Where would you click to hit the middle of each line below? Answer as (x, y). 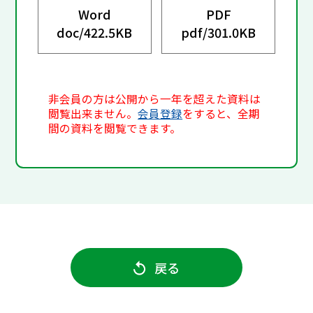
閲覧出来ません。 (93, 114)
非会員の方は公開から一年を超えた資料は (155, 99)
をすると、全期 (221, 114)
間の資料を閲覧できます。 (115, 129)
